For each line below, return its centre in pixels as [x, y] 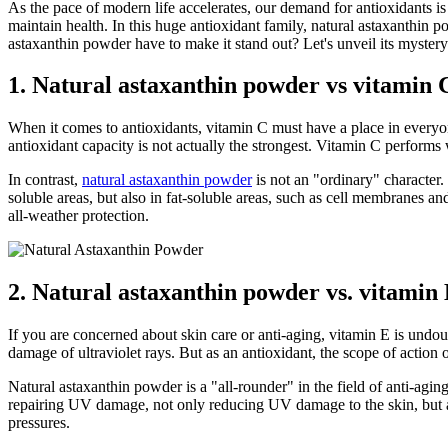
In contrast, [45, 180]
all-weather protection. [78, 216]
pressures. [39, 423]
